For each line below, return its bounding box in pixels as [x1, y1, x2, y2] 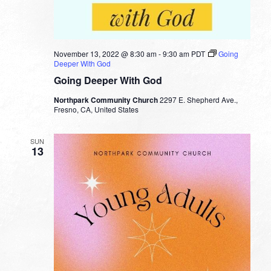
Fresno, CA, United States [53, 104, 139, 115]
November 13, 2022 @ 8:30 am [53, 48, 157, 59]
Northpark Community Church [53, 94, 160, 106]
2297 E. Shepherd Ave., [159, 94, 238, 105]
